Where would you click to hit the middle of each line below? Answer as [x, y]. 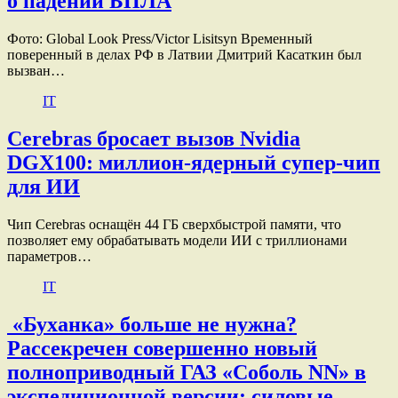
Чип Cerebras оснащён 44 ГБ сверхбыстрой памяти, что [174, 224]
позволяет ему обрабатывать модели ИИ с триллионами [177, 240]
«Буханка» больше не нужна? [152, 324]
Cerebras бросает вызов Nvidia [154, 138]
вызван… [36, 70]
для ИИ [44, 186]
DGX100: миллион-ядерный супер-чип [194, 162]
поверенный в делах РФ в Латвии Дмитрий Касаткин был [184, 54]
